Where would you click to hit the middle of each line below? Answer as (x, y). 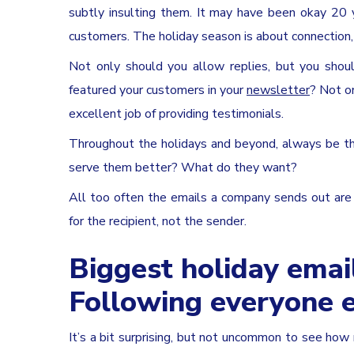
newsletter (278, 90)
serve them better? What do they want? (183, 167)
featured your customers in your (156, 90)
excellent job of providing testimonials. (176, 113)
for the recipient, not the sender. (158, 221)
